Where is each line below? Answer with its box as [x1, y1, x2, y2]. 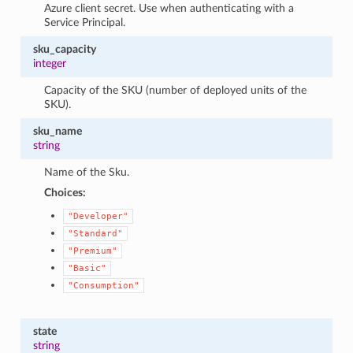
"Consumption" [68, 280, 140, 291]
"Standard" [68, 228, 124, 239]
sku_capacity [32, 43, 96, 55]
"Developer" [68, 210, 129, 221]
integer [32, 57, 66, 69]
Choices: [44, 186, 87, 199]
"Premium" [68, 245, 118, 256]
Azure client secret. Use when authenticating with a [44, 2, 295, 14]
